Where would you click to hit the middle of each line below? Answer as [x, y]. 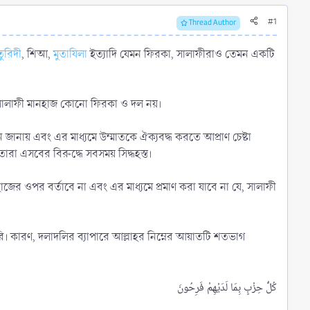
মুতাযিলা [70, 54]
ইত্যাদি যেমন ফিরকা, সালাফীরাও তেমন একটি [181, 54]
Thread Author [212, 22]
